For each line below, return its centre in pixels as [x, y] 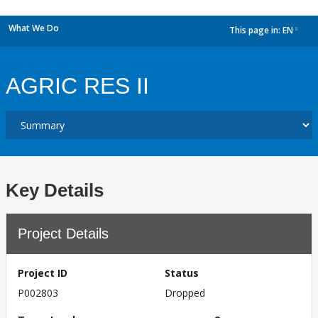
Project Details [63, 234]
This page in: [256, 31]
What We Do [34, 28]
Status [182, 273]
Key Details [55, 190]
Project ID [43, 273]
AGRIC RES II [77, 86]
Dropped [185, 293]
